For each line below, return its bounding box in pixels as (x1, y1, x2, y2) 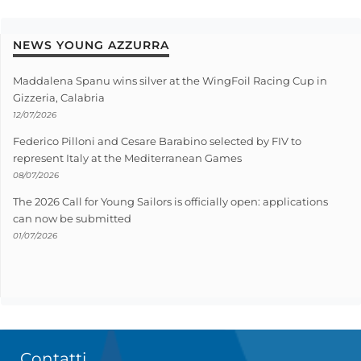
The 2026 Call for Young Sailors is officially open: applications (13, 194, 328, 208)
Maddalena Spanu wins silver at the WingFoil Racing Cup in (13, 73, 327, 87)
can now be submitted (13, 211, 131, 225)
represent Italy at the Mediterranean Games (13, 151, 242, 164)
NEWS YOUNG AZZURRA (13, 37, 169, 52)
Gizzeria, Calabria (13, 90, 105, 104)
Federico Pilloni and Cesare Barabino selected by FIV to (13, 134, 301, 147)
